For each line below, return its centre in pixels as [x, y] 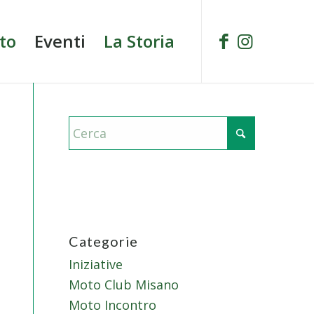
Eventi [60, 41]
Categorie [103, 241]
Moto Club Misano [123, 285]
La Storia [139, 41]
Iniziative [95, 264]
